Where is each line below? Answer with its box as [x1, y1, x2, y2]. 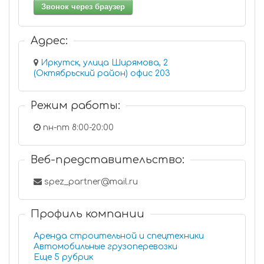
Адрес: [31, 35, 68, 47]
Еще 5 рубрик [62, 253, 93, 262]
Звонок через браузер [41, 2, 125, 11]
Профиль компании [31, 208, 144, 220]
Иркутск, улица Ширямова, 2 [41, 58, 168, 67]
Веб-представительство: [31, 154, 184, 166]
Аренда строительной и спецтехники [34, 232, 204, 240]
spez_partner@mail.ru [42, 177, 138, 186]
